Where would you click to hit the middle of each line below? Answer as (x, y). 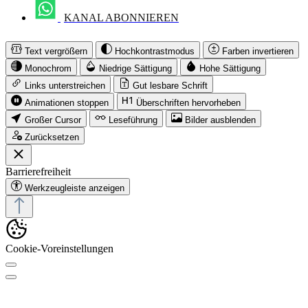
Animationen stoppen (67, 103)
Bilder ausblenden (220, 120)
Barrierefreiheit (38, 172)
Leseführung (133, 120)
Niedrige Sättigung (135, 69)
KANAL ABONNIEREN (121, 18)
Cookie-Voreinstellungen (59, 249)
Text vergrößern (56, 52)
